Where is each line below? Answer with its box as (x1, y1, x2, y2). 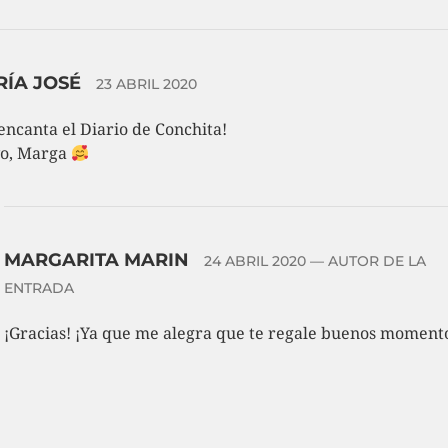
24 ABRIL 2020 (204, 252, 307, 270)
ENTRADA (4, 279, 75, 297)
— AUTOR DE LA (306, 252, 427, 270)
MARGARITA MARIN (4, 249, 195, 271)
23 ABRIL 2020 (96, 75, 197, 93)
